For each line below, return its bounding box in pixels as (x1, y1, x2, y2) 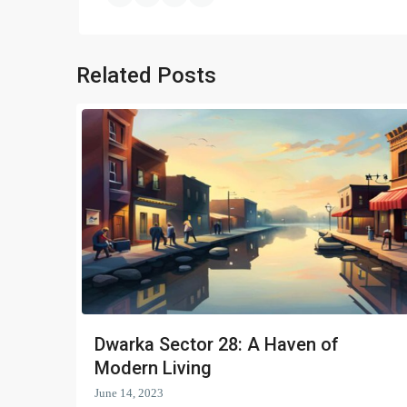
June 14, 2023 (94, 385, 164, 400)
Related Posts (76, 63, 216, 88)
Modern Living (94, 356, 212, 379)
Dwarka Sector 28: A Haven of (94, 333, 339, 355)
